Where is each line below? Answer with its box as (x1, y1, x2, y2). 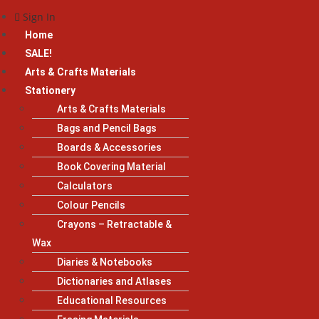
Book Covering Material (57, 160, 166, 172)
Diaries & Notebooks (57, 256, 152, 268)
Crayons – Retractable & (57, 218, 172, 230)
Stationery (25, 84, 75, 96)
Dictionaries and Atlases (57, 275, 172, 287)
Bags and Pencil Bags (57, 122, 157, 134)
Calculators (57, 179, 113, 192)
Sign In (23, 9, 56, 23)
